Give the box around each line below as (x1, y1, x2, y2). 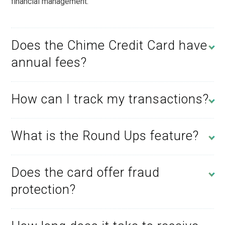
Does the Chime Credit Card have (11, 38, 207, 53)
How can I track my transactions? (11, 92, 209, 107)
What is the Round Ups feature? (11, 129, 199, 144)
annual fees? (11, 55, 87, 70)
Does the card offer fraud (11, 165, 160, 180)
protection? (11, 182, 76, 197)
